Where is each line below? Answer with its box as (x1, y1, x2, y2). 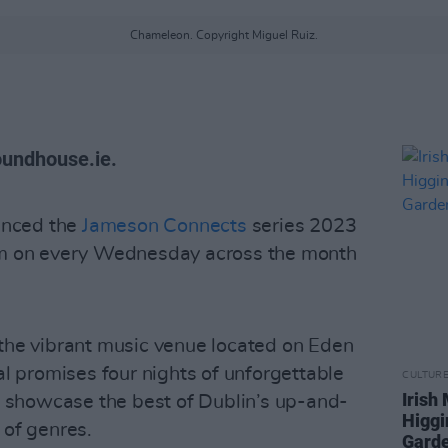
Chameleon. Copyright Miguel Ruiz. (130, 29, 318, 41)
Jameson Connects (82, 216, 252, 236)
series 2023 (251, 216, 357, 236)
